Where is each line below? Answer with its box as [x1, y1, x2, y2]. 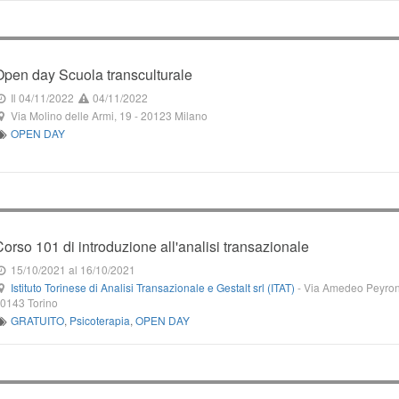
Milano [174, 108, 208, 123]
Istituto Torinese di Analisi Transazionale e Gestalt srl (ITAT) [10, 280, 295, 295]
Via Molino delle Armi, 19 [10, 108, 132, 123]
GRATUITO [10, 313, 64, 328]
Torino [28, 295, 59, 310]
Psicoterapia [69, 313, 130, 328]
